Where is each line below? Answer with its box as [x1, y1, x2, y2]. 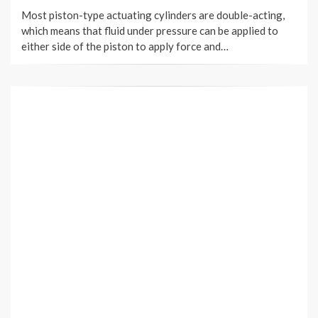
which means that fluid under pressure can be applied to [21, 24, 278, 38]
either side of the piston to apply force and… [21, 40, 229, 53]
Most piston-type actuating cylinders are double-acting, [21, 9, 285, 22]
